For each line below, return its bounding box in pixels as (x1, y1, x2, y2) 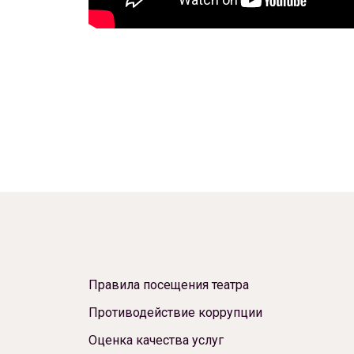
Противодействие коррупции (88, 305, 262, 320)
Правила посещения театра (88, 277, 249, 292)
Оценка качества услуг (88, 333, 224, 348)
